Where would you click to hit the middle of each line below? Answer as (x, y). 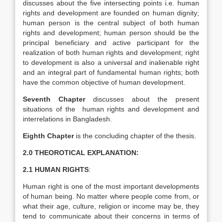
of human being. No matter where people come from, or (111, 196)
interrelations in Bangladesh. (67, 119)
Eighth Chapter (48, 136)
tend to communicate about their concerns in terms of (111, 216)
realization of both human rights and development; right (111, 53)
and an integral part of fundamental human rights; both (111, 72)
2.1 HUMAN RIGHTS (56, 169)
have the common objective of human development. (104, 82)
